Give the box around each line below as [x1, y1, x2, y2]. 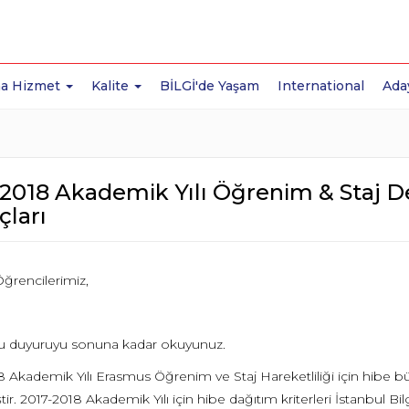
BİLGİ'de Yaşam [160, 78, 260, 94]
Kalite [91, 78, 133, 94]
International [278, 78, 365, 94]
